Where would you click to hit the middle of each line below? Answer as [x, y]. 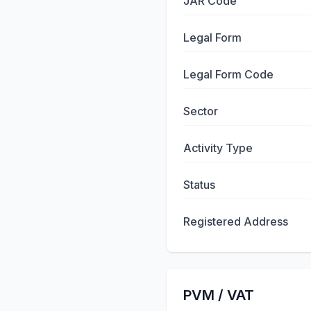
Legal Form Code [228, 74]
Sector [201, 111]
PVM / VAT [219, 295]
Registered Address [236, 221]
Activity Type [218, 148]
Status [199, 185]
